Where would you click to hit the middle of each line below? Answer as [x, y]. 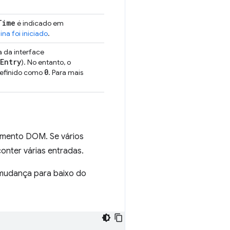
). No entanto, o [46, 62]
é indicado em [40, 23]
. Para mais [66, 72]
